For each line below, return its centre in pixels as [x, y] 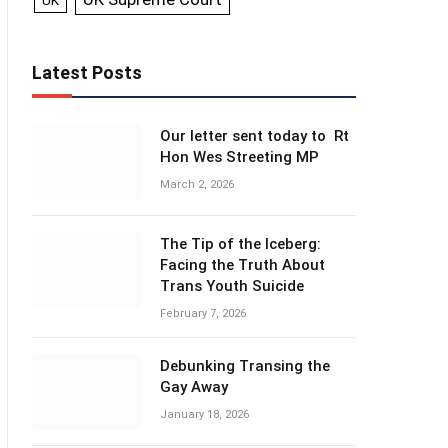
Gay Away [194, 387]
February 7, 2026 [203, 313]
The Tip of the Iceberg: [240, 244]
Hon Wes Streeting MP [239, 157]
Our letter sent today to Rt [254, 136]
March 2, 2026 [197, 184]
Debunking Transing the [245, 366]
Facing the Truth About [242, 265]
